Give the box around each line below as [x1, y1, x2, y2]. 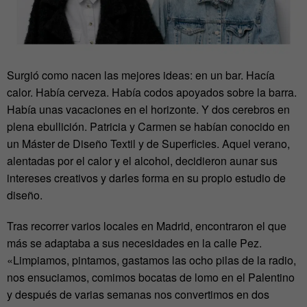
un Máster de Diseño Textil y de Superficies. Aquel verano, [7, 136, 290, 152]
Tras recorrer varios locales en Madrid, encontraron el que [7, 218, 286, 234]
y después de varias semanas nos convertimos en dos [7, 286, 269, 303]
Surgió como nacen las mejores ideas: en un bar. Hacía [7, 67, 275, 84]
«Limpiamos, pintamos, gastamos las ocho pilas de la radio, [7, 252, 296, 269]
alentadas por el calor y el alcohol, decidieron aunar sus [7, 153, 278, 169]
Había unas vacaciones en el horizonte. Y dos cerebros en [7, 101, 290, 118]
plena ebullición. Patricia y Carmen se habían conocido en [7, 119, 290, 135]
